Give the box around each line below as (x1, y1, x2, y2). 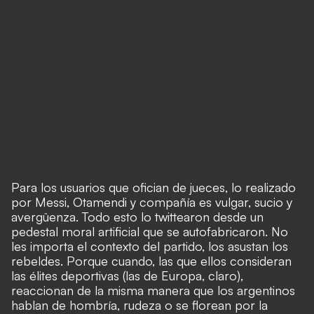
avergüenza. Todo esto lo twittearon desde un (11, 209, 264, 224)
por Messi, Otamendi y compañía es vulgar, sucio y (11, 194, 292, 210)
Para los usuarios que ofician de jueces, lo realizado (11, 179, 296, 195)
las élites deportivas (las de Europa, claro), (11, 268, 243, 283)
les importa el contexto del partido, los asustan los (11, 238, 288, 254)
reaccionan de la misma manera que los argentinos (11, 282, 295, 298)
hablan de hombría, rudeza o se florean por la (11, 297, 268, 313)
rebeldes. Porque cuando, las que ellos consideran (11, 253, 292, 268)
